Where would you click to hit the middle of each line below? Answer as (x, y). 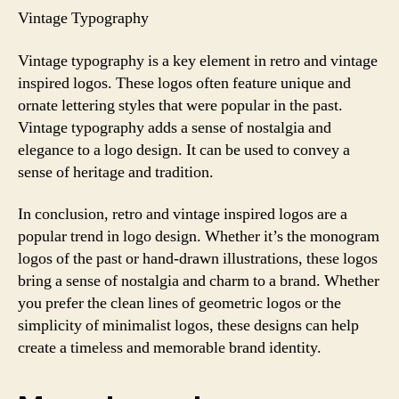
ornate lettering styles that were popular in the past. (180, 105)
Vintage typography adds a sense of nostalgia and (175, 127)
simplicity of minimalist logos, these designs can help (188, 326)
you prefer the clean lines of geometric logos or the (179, 303)
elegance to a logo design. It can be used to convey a (184, 150)
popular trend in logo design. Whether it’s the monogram (199, 236)
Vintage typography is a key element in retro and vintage (198, 61)
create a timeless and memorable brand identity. (170, 348)
